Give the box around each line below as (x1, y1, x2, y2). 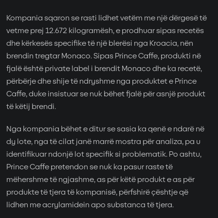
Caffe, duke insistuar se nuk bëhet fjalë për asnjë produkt (6, 90, 206, 99)
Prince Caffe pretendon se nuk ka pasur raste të (6, 163, 173, 172)
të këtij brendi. (6, 102, 56, 112)
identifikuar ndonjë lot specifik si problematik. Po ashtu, (6, 150, 202, 160)
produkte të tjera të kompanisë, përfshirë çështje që (6, 188, 189, 198)
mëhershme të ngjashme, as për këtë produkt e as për (6, 175, 195, 185)
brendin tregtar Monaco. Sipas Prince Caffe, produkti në (6, 52, 201, 61)
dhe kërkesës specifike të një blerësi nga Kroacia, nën (6, 39, 194, 49)
